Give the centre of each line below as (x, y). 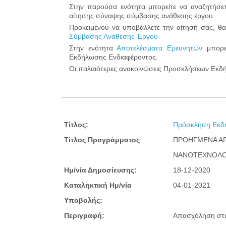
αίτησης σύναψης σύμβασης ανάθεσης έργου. (142, 15)
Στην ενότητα (93, 48)
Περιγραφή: (84, 215)
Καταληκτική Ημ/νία (98, 185)
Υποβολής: (83, 200)
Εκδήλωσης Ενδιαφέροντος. (114, 57)
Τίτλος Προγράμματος (102, 139)
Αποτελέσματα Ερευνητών (162, 48)
